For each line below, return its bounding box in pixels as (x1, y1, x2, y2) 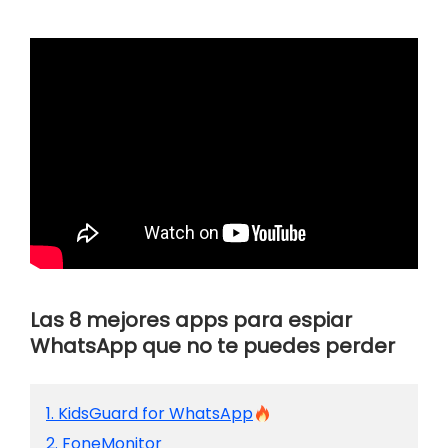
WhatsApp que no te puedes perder (30, 331, 395, 360)
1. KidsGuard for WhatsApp (46, 401, 253, 425)
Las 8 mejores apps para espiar (30, 305, 352, 334)
